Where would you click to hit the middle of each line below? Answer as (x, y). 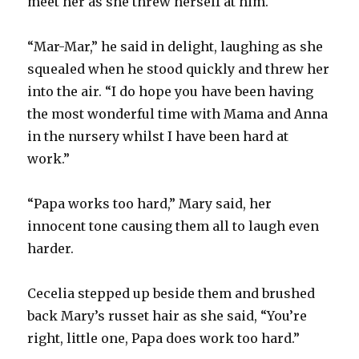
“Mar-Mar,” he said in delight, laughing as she (175, 46)
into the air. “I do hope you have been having (171, 91)
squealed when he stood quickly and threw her (179, 69)
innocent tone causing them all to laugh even (173, 226)
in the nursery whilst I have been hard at (158, 136)
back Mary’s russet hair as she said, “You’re (167, 315)
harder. (51, 248)
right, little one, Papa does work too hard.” (164, 338)
